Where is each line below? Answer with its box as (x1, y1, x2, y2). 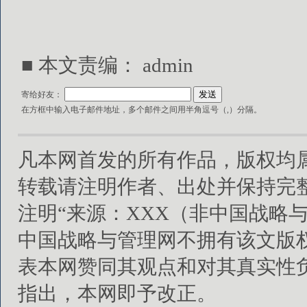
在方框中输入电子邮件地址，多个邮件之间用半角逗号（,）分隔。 (21, 105, 262, 114)
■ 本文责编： (21, 54, 143, 76)
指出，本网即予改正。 (18, 282, 217, 304)
